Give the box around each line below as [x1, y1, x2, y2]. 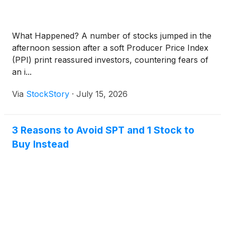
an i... [12, 67, 32, 77]
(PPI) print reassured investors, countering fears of [12, 55, 208, 65]
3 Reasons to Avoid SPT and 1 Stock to [12, 124, 194, 137]
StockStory [26, 89, 69, 99]
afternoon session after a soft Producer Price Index [12, 43, 208, 53]
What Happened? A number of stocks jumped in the [12, 31, 211, 41]
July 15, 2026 [76, 89, 128, 99]
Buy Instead [12, 138, 69, 151]
